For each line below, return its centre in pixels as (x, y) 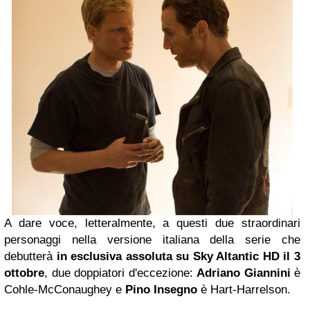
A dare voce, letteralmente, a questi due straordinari (152, 224)
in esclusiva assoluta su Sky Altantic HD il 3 (179, 257)
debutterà (30, 257)
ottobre (24, 273)
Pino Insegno (161, 290)
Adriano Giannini (244, 273)
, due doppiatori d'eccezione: (120, 273)
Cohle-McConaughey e (65, 290)
